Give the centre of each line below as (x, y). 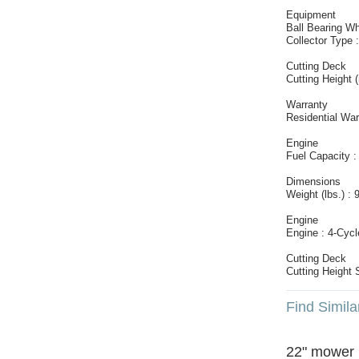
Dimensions (313, 182)
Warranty (307, 105)
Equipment (311, 15)
